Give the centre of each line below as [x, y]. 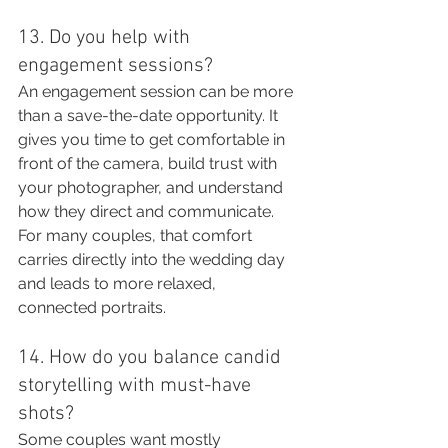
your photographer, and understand [152, 187]
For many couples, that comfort [137, 235]
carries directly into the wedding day [153, 259]
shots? [46, 414]
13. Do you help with [106, 38]
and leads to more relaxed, [119, 283]
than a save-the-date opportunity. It [150, 115]
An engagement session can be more [157, 91]
